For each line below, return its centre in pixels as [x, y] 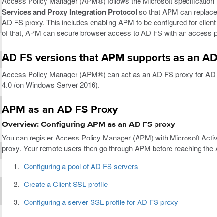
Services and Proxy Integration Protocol [70, 11]
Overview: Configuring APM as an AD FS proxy [89, 124]
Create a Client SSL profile [65, 184]
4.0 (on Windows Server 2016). [51, 84]
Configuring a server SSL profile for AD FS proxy [101, 202]
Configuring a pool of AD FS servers [81, 166]
